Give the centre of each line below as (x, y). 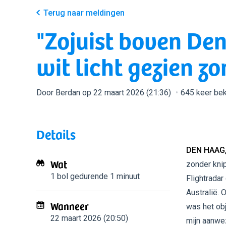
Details (56, 134)
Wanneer (70, 206)
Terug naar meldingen (84, 13)
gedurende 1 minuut (104, 176)
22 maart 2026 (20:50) (89, 218)
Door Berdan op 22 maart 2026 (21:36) (105, 93)
